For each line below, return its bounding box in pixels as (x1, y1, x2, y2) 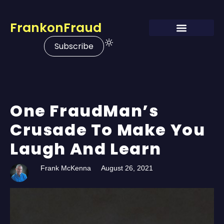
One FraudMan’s (10, 99, 159, 122)
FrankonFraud (10, 19, 101, 36)
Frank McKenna (40, 164, 91, 172)
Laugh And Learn (10, 137, 162, 160)
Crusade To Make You (10, 118, 205, 141)
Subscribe (54, 40, 94, 52)
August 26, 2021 (101, 164, 153, 172)
